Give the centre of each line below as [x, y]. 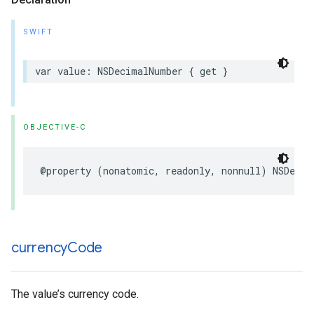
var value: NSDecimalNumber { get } [131, 71]
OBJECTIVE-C [55, 127]
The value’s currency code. [75, 294]
